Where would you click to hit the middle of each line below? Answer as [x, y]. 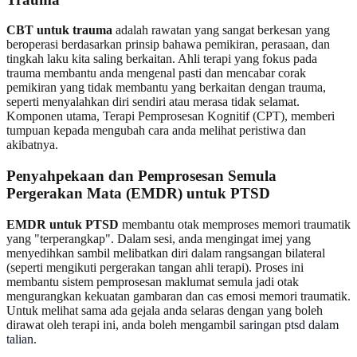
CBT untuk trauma [59, 30]
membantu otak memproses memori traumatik [235, 224]
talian [20, 339]
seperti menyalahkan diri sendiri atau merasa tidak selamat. [153, 102]
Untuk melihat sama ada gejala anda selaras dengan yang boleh [165, 310]
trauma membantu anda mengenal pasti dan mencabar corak [156, 73]
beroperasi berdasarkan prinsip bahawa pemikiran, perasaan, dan [168, 45]
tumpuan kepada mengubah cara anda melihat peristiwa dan [156, 131]
